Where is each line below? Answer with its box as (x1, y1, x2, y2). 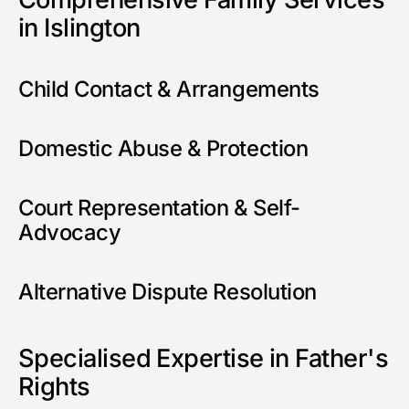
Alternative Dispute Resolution (18, 278, 317, 306)
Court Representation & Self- (18, 194, 300, 222)
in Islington (18, 12, 141, 43)
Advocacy (18, 219, 121, 246)
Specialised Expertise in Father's (18, 342, 389, 373)
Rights (18, 371, 90, 402)
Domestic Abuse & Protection (18, 134, 309, 162)
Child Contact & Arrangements (18, 75, 320, 102)
